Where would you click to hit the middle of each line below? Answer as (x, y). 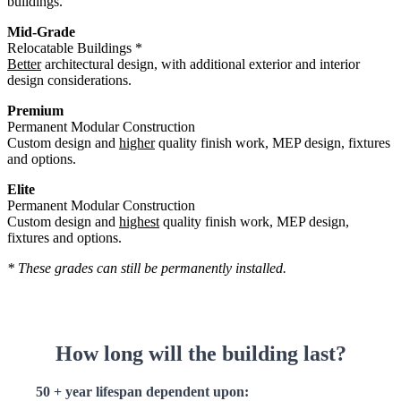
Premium (35, 111)
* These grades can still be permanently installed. (147, 269)
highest (139, 222)
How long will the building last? (200, 354)
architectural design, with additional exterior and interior (200, 64)
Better (24, 64)
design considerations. (69, 81)
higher (137, 143)
